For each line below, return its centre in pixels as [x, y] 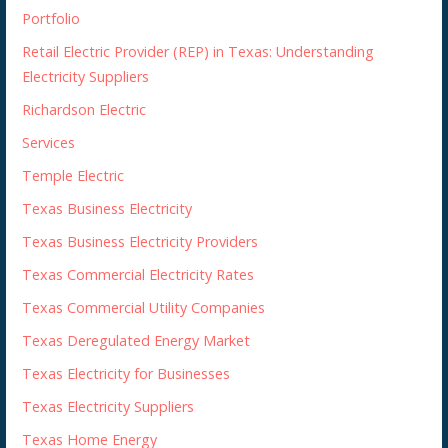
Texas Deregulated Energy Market [136, 340]
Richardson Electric [84, 109]
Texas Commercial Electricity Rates [138, 274]
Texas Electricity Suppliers [108, 406]
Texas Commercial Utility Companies [144, 307]
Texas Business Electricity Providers [140, 241]
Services [49, 142]
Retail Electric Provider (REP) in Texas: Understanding [198, 51]
